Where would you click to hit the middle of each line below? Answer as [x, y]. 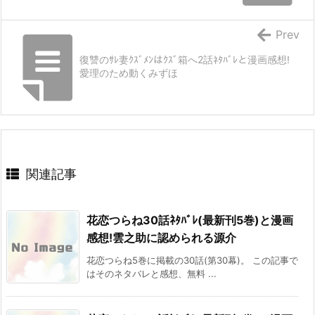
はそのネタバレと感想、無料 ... [152, 273]
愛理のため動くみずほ [129, 72]
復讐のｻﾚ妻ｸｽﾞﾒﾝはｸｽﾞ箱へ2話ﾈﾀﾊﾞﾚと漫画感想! [185, 59]
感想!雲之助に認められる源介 [161, 237]
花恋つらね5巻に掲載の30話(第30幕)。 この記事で [192, 260]
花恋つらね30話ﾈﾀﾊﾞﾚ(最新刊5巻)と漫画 [190, 220]
